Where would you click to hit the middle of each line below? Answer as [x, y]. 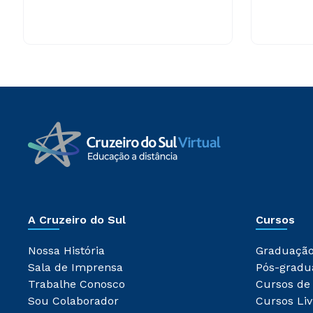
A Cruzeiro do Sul [77, 220]
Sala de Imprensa [75, 267]
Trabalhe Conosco [77, 284]
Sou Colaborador [73, 301]
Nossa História [66, 250]
